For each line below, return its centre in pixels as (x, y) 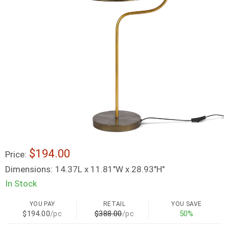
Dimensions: (29, 169)
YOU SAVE (187, 204)
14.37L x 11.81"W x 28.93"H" (110, 169)
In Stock (21, 184)
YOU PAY (42, 204)
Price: (16, 154)
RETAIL (114, 204)
